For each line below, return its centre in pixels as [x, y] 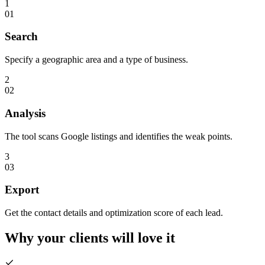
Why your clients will [70, 237]
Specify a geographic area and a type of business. [96, 60]
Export [22, 190]
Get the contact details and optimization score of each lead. [114, 212]
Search [21, 37]
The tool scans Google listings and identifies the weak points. [119, 136]
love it [156, 237]
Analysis [25, 113]
